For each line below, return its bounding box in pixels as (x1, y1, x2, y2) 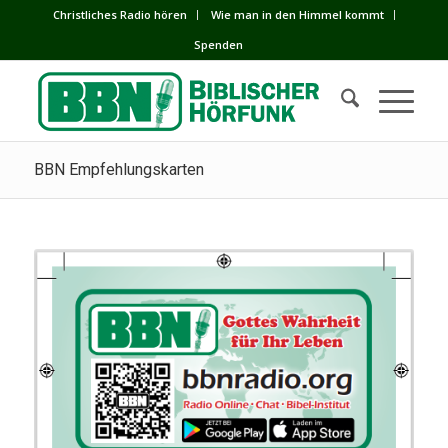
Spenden (194, 37, 244, 52)
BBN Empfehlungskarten (33, 160, 204, 179)
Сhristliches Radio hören (52, 7, 187, 22)
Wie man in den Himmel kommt (210, 7, 384, 22)
